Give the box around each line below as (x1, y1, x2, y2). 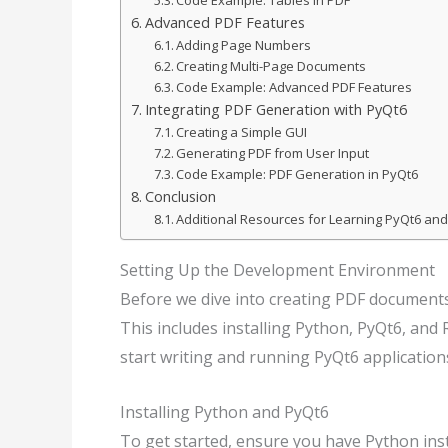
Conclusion (144, 187, 216, 207)
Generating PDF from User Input (176, 144, 370, 163)
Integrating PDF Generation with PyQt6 (144, 100, 407, 120)
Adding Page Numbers (176, 36, 312, 55)
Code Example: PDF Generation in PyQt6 (176, 165, 419, 184)
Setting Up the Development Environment (120, 259, 435, 282)
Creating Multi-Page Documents (176, 57, 367, 76)
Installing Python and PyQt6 (120, 400, 329, 423)
